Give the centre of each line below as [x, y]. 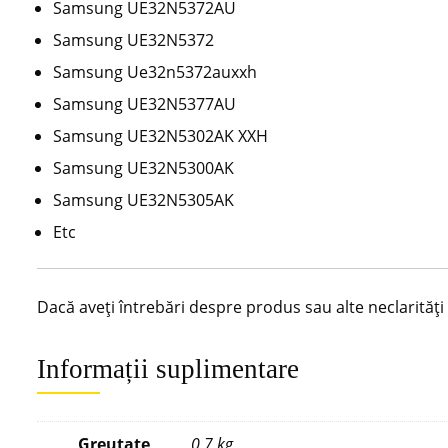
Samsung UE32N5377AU [144, 103]
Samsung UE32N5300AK [143, 167]
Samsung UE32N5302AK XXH [160, 135]
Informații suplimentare [168, 368]
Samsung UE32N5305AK [143, 199]
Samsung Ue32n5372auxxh [155, 71]
